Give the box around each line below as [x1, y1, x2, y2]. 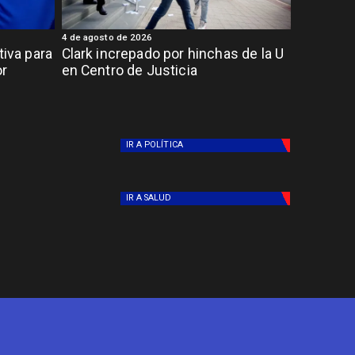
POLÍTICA [144, 139, 183, 151]
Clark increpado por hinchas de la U [61, 45, 284, 62]
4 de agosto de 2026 [61, 32, 153, 44]
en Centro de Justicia [61, 62, 197, 78]
